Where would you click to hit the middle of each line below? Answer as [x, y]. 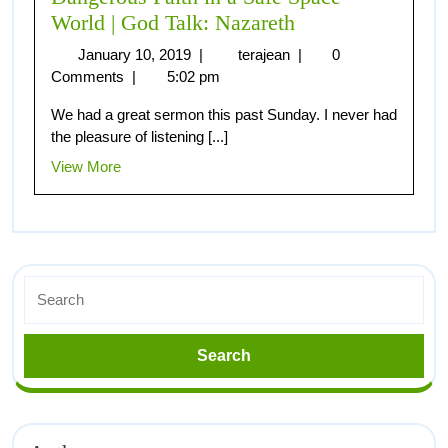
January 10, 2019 [136, 54]
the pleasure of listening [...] [139, 136]
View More [86, 166]
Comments [89, 76]
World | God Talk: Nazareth [173, 22]
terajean [265, 54]
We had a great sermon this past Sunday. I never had [224, 114]
